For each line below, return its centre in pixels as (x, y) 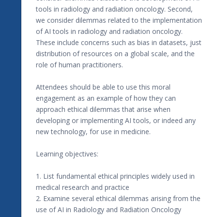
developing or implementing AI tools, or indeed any (116, 120)
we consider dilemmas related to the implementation (119, 20)
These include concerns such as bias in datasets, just (119, 42)
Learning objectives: (67, 154)
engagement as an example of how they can (106, 98)
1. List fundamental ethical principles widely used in (115, 176)
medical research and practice (83, 187)
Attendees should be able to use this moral (103, 87)
